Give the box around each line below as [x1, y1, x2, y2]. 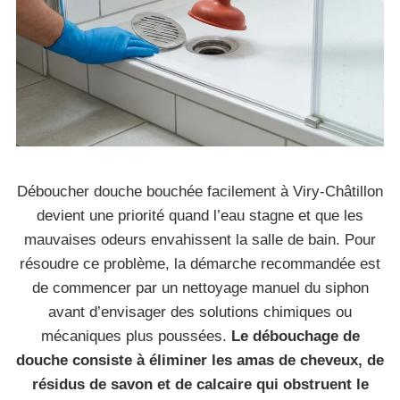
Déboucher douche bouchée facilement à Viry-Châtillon [17, 183, 383, 200]
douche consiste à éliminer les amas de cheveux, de [16, 352, 384, 369]
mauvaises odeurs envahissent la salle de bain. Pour [24, 231, 376, 248]
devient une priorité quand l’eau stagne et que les [37, 207, 363, 224]
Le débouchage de [230, 328, 360, 345]
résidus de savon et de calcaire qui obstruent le [31, 376, 369, 393]
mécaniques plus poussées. [40, 328, 231, 345]
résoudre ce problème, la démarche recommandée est [20, 255, 380, 272]
